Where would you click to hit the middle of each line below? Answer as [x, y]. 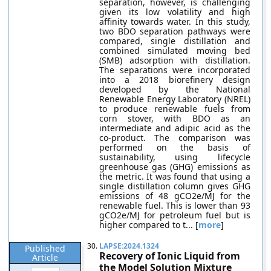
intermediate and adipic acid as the [175, 128]
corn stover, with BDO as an [175, 118]
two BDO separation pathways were [175, 31]
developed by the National [175, 89]
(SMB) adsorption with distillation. [175, 60]
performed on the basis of [175, 147]
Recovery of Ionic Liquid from [170, 256]
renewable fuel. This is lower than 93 [175, 205]
